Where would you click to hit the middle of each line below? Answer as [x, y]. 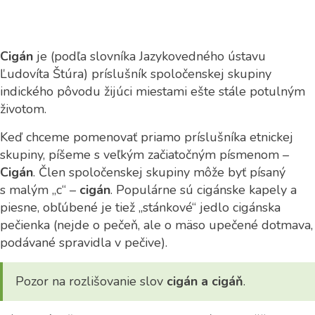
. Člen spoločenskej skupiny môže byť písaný [159, 172]
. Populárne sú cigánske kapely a [204, 190]
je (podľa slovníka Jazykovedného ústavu [149, 56]
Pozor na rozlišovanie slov [91, 281]
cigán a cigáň [205, 281]
